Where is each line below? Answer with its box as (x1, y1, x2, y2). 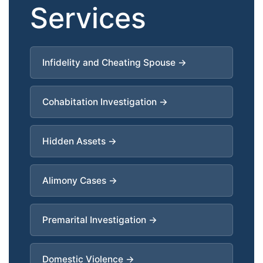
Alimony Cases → (42, 174, 117, 186)
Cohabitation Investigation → (42, 96, 168, 107)
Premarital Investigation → (42, 214, 157, 225)
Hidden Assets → (42, 135, 117, 147)
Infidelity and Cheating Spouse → (42, 56, 187, 68)
